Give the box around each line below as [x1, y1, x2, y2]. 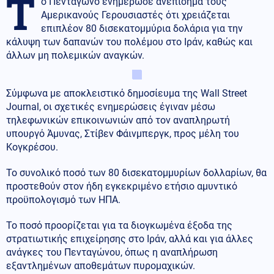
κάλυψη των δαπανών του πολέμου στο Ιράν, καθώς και [6, 35, 253, 48]
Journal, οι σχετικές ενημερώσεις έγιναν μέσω [6, 100, 215, 113]
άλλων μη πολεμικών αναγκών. [6, 49, 144, 61]
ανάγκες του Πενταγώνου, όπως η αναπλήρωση [6, 246, 218, 258]
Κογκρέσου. [6, 141, 58, 153]
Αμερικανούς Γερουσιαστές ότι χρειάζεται [41, 9, 230, 21]
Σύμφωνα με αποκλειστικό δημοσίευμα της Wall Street [6, 87, 247, 99]
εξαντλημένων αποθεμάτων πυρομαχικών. [6, 259, 195, 272]
